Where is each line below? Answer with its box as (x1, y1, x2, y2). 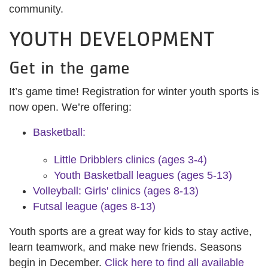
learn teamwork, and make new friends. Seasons (9, 241, 242, 254)
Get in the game (9, 57, 130, 78)
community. (9, 3, 63, 16)
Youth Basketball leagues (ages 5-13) (54, 169, 232, 182)
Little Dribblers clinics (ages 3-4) (54, 154, 207, 166)
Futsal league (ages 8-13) (33, 200, 156, 213)
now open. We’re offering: (9, 101, 132, 114)
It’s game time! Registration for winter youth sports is (9, 86, 259, 98)
